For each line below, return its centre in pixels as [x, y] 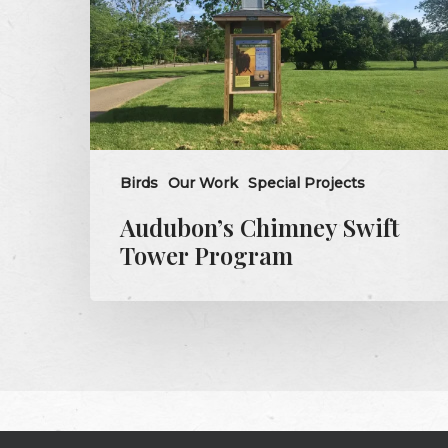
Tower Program [206, 254]
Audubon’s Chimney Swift [259, 226]
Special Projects [306, 182]
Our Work [203, 182]
